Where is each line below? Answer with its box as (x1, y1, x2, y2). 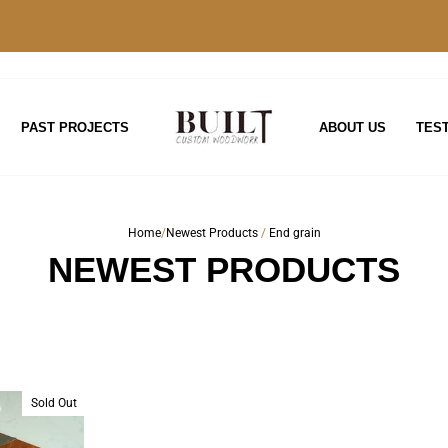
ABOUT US (319, 119, 387, 135)
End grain (268, 226, 321, 240)
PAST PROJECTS (21, 119, 130, 135)
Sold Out (31, 396, 78, 410)
